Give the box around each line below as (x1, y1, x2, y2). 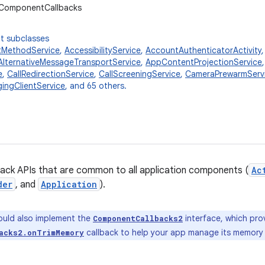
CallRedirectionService (7, 69, 94, 79)
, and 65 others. (65, 80, 127, 91)
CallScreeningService (99, 69, 180, 79)
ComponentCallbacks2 (93, 214, 183, 223)
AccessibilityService (64, 45, 141, 56)
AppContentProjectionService (146, 57, 262, 67)
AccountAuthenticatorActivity (146, 45, 261, 56)
